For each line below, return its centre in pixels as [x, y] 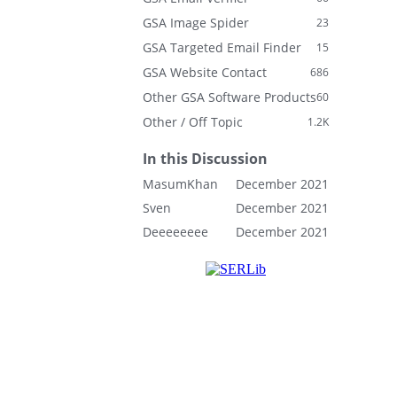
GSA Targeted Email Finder [222, 47]
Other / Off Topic [193, 122]
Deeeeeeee [175, 232]
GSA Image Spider [196, 23]
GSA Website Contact [205, 72]
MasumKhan [180, 184]
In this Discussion [205, 159]
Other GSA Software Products [230, 97]
